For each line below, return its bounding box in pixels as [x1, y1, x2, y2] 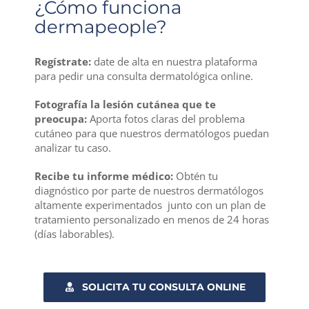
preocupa [34, 111, 84, 126]
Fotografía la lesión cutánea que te [34, 97, 216, 111]
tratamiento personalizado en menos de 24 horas [34, 212, 269, 226]
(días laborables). [34, 226, 114, 241]
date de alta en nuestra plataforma [90, 54, 257, 68]
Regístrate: [34, 54, 91, 68]
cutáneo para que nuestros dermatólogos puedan [34, 126, 269, 140]
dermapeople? [34, 15, 167, 38]
